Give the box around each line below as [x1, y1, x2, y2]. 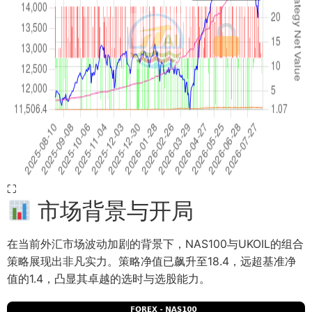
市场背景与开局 [32, 197, 194, 225]
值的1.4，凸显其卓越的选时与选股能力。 [7, 272, 210, 286]
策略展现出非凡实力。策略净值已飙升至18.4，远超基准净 [7, 254, 296, 269]
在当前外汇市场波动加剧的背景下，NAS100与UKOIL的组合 [7, 237, 304, 251]
